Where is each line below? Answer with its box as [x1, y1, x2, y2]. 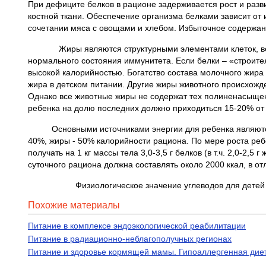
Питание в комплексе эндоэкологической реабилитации [28, 221, 246, 230]
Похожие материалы [28, 200, 120, 210]
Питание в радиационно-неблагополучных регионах [28, 234, 232, 243]
